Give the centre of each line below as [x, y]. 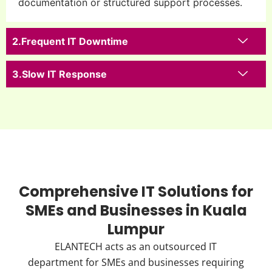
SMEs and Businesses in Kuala [136, 211]
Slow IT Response [64, 74]
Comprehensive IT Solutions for [136, 192]
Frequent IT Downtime [75, 42]
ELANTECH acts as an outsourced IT [136, 247]
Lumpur [136, 229]
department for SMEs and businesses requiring [136, 263]
